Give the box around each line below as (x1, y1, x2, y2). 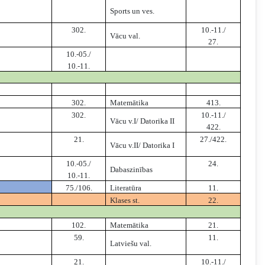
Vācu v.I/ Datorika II (110, 117, 175, 126)
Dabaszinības (110, 165, 153, 174)
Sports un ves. (110, 7, 155, 16)
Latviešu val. (110, 239, 152, 248)
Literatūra (110, 183, 142, 193)
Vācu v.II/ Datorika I (110, 141, 175, 150)
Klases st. (110, 196, 140, 205)
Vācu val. (110, 31, 141, 41)
